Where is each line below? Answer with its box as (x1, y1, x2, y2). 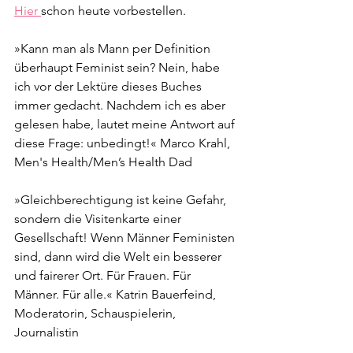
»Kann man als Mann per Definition (14, 41, 214, 56)
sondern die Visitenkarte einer (14, 211, 184, 226)
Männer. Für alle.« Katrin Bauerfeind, (14, 287, 219, 302)
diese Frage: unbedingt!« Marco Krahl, (14, 136, 233, 150)
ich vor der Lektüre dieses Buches (14, 79, 205, 94)
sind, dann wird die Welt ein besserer (14, 249, 225, 264)
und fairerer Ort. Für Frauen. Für (14, 268, 194, 283)
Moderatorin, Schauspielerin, (14, 306, 179, 321)
